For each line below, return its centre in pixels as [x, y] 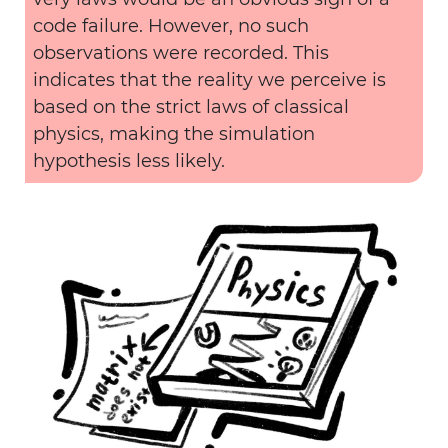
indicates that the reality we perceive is [209, 80]
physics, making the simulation [174, 134]
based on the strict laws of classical [191, 107]
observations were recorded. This [181, 53]
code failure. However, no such [171, 26]
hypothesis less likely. [129, 161]
